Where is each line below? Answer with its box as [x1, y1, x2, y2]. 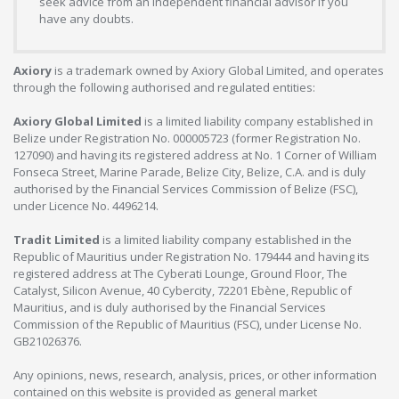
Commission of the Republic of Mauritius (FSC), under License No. [13, 315, 362, 332]
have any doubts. [39, 10, 134, 27]
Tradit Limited [13, 231, 100, 248]
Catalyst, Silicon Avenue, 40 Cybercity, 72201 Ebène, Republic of [13, 281, 352, 298]
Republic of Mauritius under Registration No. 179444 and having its [13, 248, 370, 265]
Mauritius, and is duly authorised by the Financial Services [13, 298, 326, 315]
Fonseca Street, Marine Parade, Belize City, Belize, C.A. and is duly [13, 163, 366, 180]
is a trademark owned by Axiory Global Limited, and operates [52, 61, 384, 78]
